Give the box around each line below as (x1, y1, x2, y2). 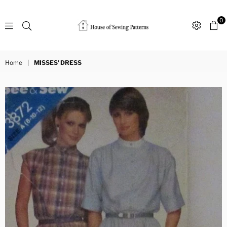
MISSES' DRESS (34, 59, 82, 66)
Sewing (43, 30, 97, 49)
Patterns (43, 46, 106, 64)
